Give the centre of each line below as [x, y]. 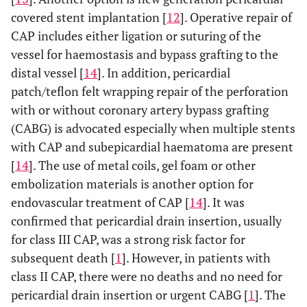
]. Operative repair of [236, 17]
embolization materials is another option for [132, 183]
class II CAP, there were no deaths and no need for [147, 276]
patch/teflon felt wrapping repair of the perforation [150, 91]
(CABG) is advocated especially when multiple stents [153, 128]
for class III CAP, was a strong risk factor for [128, 239]
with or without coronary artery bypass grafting [140, 109]
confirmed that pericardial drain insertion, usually [146, 220]
